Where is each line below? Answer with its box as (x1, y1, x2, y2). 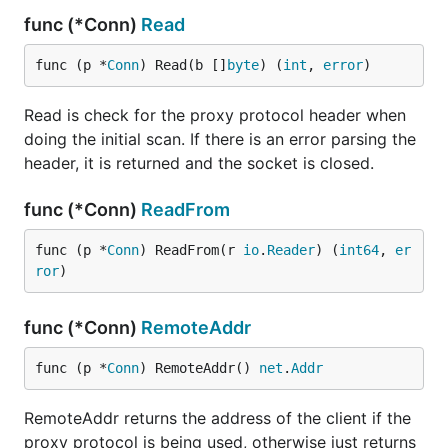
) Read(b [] (139, 57, 227, 73)
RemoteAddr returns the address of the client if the (24, 408, 411, 428)
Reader (267, 242, 315, 258)
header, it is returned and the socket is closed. (24, 153, 374, 173)
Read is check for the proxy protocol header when (24, 105, 406, 125)
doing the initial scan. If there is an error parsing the (24, 129, 416, 149)
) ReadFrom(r (139, 242, 243, 258)
